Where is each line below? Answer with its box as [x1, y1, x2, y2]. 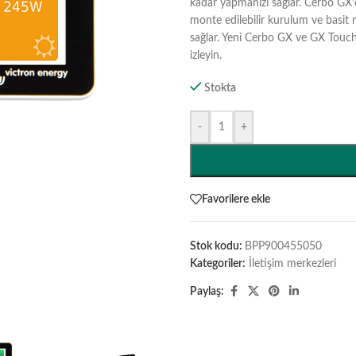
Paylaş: [190, 286, 224, 297]
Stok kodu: [190, 241, 245, 252]
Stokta [204, 83, 237, 94]
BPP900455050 [245, 241, 322, 252]
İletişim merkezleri [249, 258, 336, 269]
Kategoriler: [190, 258, 246, 269]
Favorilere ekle [202, 193, 270, 205]
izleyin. [190, 50, 222, 61]
